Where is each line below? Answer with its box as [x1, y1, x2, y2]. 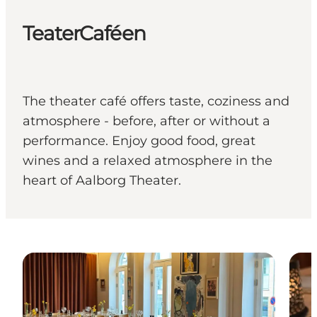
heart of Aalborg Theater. [23, 173, 181, 189]
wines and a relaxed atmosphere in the [23, 153, 272, 169]
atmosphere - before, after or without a [23, 113, 270, 129]
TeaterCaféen [23, 21, 146, 46]
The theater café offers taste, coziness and [23, 93, 289, 110]
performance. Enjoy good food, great [23, 133, 255, 149]
